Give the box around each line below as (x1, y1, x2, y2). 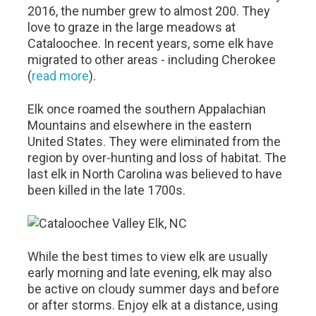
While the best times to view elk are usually (28, 249, 269, 264)
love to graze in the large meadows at (28, 20, 236, 35)
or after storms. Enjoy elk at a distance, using (28, 298, 279, 312)
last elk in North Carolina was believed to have (28, 166, 283, 181)
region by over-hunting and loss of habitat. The (28, 150, 287, 165)
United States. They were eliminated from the (28, 134, 281, 149)
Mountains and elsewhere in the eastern (28, 118, 253, 133)
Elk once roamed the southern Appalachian (28, 102, 267, 116)
